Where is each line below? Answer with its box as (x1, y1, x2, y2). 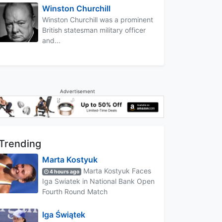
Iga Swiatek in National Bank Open (42, 176, 155, 185)
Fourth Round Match (42, 187, 108, 196)
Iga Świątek (42, 209, 85, 220)
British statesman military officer (42, 25, 146, 34)
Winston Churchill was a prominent (42, 15, 153, 24)
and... (42, 36, 60, 45)
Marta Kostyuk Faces (81, 166, 152, 175)
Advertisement (59, 88, 95, 94)
